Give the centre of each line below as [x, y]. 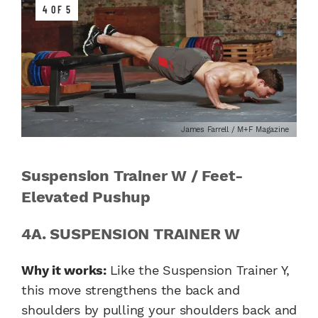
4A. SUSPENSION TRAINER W [131, 234]
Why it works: [66, 270]
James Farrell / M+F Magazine [235, 130]
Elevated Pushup [86, 197]
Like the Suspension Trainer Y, [199, 270]
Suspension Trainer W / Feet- [132, 176]
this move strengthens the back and [131, 290]
